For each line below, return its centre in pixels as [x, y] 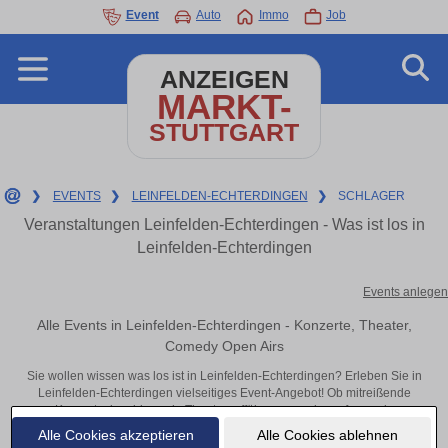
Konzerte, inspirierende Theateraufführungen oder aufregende [224, 410]
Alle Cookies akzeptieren [115, 434]
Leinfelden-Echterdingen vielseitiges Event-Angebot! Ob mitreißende [224, 393]
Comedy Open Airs [224, 345]
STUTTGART [224, 132]
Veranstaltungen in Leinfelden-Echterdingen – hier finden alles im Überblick [224, 427]
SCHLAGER [372, 196]
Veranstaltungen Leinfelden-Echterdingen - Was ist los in [224, 224]
